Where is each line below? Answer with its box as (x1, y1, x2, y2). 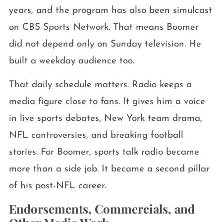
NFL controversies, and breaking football (8, 131, 183, 141)
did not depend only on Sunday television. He (8, 40, 201, 50)
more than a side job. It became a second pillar (8, 165, 210, 174)
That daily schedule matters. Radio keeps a (8, 80, 192, 90)
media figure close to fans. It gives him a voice (8, 97, 205, 107)
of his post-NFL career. (8, 181, 106, 191)
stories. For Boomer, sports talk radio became (8, 148, 199, 158)
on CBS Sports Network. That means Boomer (8, 23, 199, 33)
